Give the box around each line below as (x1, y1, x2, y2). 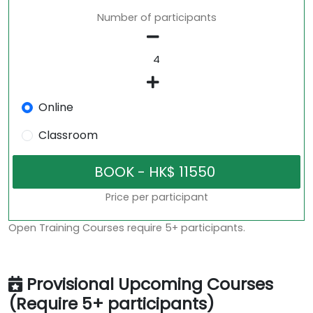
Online (38, 99, 73, 116)
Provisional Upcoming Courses (27, 272, 273, 296)
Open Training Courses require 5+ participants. (8, 221, 245, 235)
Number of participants (96, 10, 217, 25)
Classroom (38, 127, 98, 144)
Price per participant (105, 190, 208, 205)
